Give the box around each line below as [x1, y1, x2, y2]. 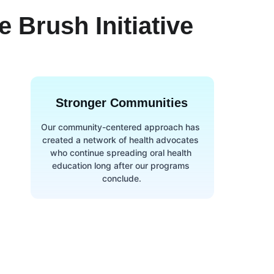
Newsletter [23, 259, 78, 272]
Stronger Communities [56, 96, 188, 109]
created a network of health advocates [42, 135, 202, 145]
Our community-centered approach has [41, 122, 203, 132]
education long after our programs [51, 160, 192, 171]
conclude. [102, 173, 142, 183]
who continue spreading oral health [50, 147, 194, 158]
